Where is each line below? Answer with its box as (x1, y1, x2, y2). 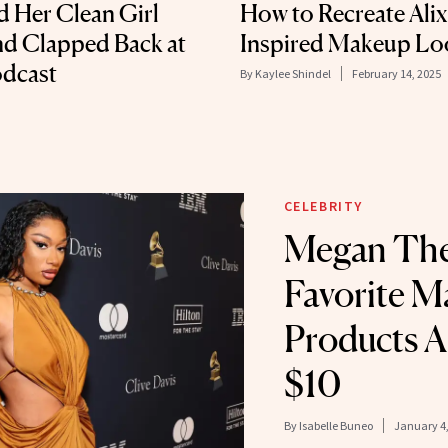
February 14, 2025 (352, 65, 441, 81)
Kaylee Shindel (255, 65, 331, 81)
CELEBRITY (283, 196, 363, 215)
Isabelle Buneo (298, 417, 373, 433)
